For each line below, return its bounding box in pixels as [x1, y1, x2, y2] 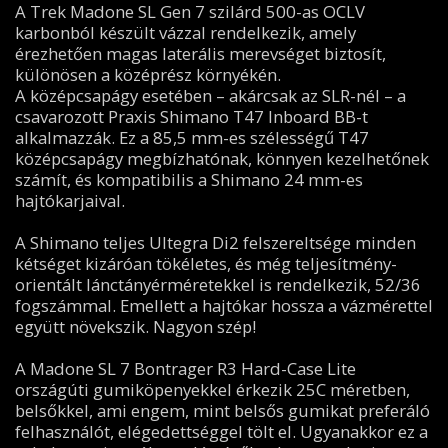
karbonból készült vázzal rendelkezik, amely [14, 21, 356, 45]
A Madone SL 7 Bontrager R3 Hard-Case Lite [14, 357, 356, 381]
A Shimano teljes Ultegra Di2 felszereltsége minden [14, 231, 416, 255]
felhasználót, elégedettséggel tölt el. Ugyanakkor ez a [14, 420, 428, 444]
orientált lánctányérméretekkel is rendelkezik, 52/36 [14, 273, 421, 297]
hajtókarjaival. [14, 189, 125, 213]
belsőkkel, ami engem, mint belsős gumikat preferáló [14, 399, 430, 423]
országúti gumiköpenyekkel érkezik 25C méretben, [14, 378, 410, 402]
